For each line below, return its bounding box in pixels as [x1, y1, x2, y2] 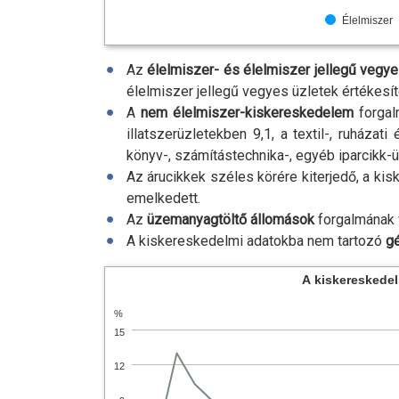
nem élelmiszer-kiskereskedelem [141, 104, 354, 121]
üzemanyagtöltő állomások [147, 211, 314, 228]
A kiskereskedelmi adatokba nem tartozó [126, 232, 386, 249]
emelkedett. [126, 190, 200, 207]
